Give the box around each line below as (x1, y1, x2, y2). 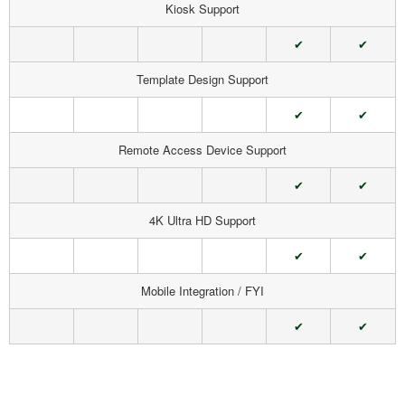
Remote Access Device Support (118, 141, 287, 158)
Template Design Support (137, 71, 268, 88)
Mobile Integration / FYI (141, 282, 264, 299)
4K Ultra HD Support (149, 212, 256, 229)
